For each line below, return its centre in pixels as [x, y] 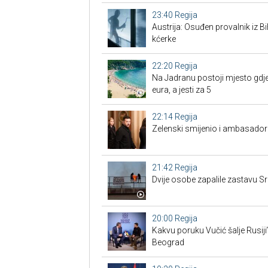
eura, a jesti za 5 [181, 90]
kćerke [164, 39]
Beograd [168, 242]
